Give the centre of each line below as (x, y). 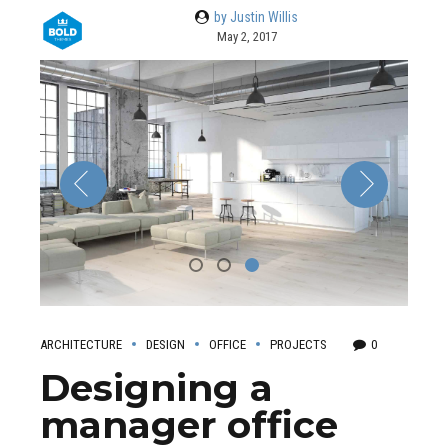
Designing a (156, 387)
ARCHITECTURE (81, 344)
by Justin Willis (256, 17)
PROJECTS (298, 344)
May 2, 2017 (246, 37)
